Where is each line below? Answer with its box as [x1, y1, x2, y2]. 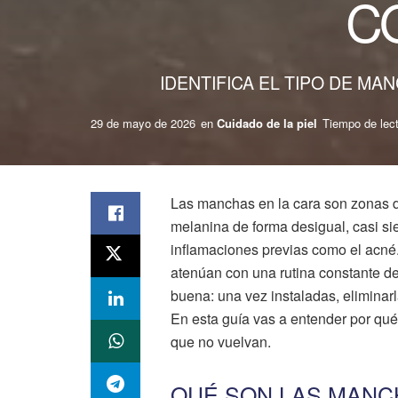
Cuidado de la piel [217, 114, 317, 131]
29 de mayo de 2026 [91, 114, 195, 131]
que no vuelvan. [171, 331, 271, 352]
